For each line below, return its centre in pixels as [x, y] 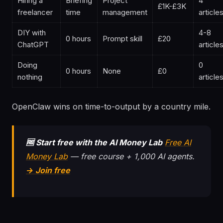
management [125, 12]
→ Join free [48, 170]
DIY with [32, 33]
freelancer [35, 12]
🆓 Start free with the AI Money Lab [94, 142]
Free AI [178, 142]
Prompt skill [122, 39]
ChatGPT [33, 45]
